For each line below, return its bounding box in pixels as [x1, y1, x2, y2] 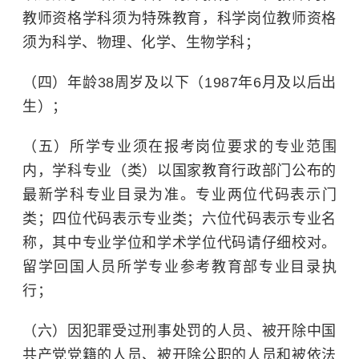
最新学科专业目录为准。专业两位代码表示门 [22, 187, 337, 203]
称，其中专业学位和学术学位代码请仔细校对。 [22, 235, 337, 251]
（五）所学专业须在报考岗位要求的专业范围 [22, 139, 337, 155]
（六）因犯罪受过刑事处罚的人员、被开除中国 [22, 323, 337, 339]
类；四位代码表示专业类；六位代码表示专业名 [22, 211, 337, 227]
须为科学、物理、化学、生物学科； [22, 34, 260, 50]
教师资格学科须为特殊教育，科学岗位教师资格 [22, 10, 337, 26]
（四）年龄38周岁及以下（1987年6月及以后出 [22, 75, 337, 91]
